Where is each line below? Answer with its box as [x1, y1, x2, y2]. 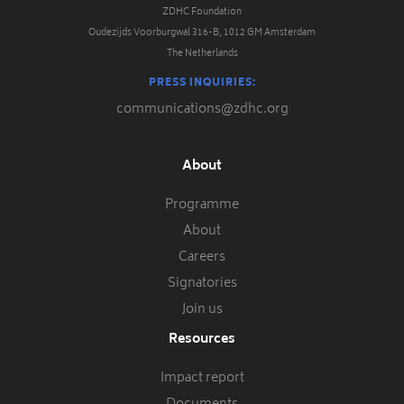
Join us [181, 298, 223, 321]
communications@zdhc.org [115, 98, 289, 121]
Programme [165, 194, 239, 216]
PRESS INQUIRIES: [148, 75, 256, 92]
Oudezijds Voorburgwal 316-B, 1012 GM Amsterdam [88, 25, 316, 41]
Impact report [160, 367, 244, 390]
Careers [179, 246, 225, 269]
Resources [169, 328, 235, 351]
